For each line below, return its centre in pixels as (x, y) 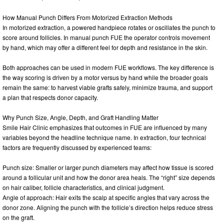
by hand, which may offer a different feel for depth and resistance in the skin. (105, 47)
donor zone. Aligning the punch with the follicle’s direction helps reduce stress (108, 207)
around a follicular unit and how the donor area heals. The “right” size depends (109, 177)
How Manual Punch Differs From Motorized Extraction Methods (87, 17)
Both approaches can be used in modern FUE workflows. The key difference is (108, 67)
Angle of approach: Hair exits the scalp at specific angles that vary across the (106, 197)
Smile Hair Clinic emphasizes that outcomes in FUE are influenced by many (105, 127)
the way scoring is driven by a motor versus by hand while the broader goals (105, 77)
